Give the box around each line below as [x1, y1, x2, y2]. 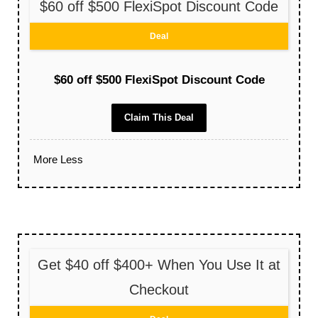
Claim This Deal [124, 112, 194, 124]
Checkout [129, 282, 189, 298]
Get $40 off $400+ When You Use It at [38, 257, 280, 273]
